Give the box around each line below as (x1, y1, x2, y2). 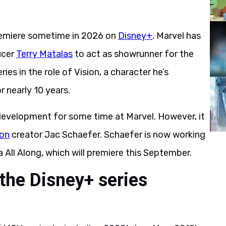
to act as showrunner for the (73, 48, 194, 60)
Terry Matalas (16, 48, 73, 60)
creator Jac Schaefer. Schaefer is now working (10, 129, 205, 140)
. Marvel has (152, 30, 201, 41)
